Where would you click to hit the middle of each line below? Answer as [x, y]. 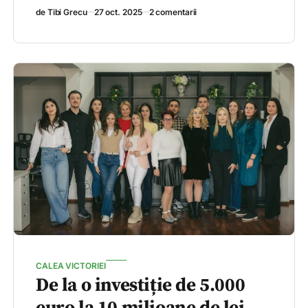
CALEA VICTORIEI [71, 266]
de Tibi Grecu [62, 12]
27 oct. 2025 [118, 12]
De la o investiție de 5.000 [141, 286]
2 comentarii [173, 12]
